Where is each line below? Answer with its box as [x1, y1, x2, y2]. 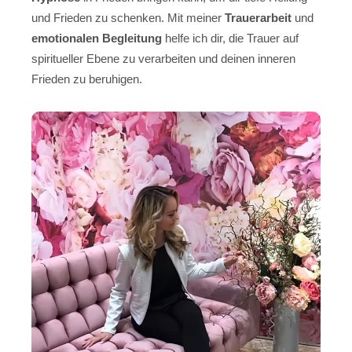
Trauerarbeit [225, 10, 291, 24]
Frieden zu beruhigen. [31, 71, 142, 86]
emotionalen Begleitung [31, 31, 162, 45]
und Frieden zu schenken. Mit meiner [31, 10, 225, 24]
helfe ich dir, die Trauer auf [162, 31, 299, 45]
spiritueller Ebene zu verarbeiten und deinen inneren [31, 51, 295, 65]
